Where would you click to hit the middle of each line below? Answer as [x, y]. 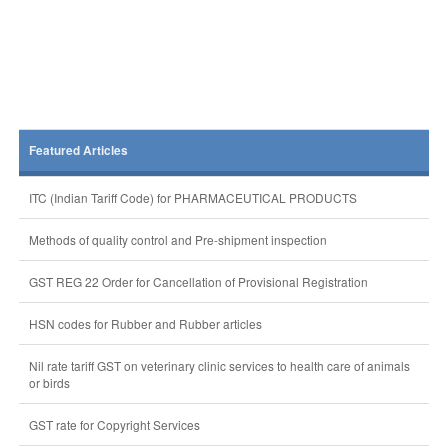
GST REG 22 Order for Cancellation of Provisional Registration [198, 281]
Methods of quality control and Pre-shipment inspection [177, 239]
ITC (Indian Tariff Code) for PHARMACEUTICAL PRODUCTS [192, 197]
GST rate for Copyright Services [114, 424]
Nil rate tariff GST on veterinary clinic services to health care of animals [219, 365]
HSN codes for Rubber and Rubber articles [145, 323]
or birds [49, 382]
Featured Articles [78, 150]
